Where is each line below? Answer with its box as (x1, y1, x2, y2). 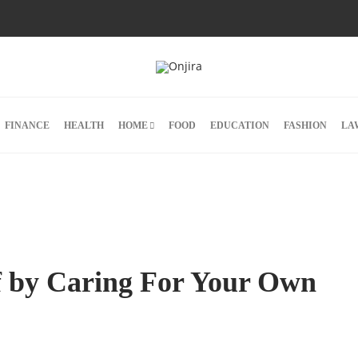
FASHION (283, 120, 327, 131)
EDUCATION (209, 120, 269, 131)
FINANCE (4, 120, 50, 131)
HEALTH (63, 120, 104, 131)
